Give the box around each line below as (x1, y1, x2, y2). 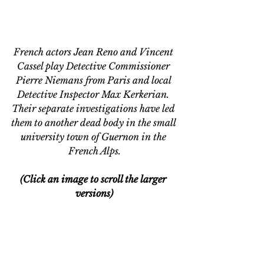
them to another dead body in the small (11, 117, 178, 129)
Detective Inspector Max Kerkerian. (17, 88, 171, 101)
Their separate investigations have (12, 103, 160, 115)
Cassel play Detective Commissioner (16, 60, 172, 72)
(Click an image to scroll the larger (20, 173, 169, 186)
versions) (75, 187, 113, 200)
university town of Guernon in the (20, 131, 169, 143)
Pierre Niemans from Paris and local (15, 74, 173, 87)
